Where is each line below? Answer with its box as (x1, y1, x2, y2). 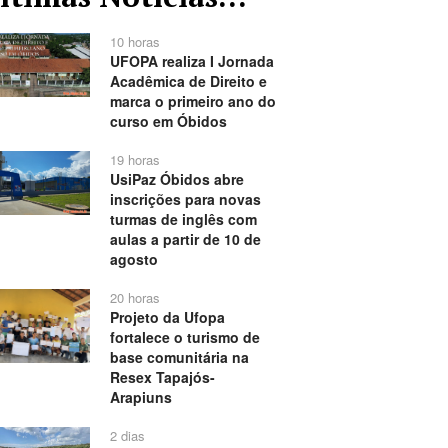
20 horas (109, 288, 160, 308)
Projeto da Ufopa (109, 307, 225, 328)
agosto (109, 249, 158, 270)
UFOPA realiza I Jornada (109, 51, 274, 72)
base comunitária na (109, 347, 249, 368)
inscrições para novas (109, 189, 261, 210)
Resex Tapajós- (109, 367, 215, 388)
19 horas (109, 150, 160, 170)
